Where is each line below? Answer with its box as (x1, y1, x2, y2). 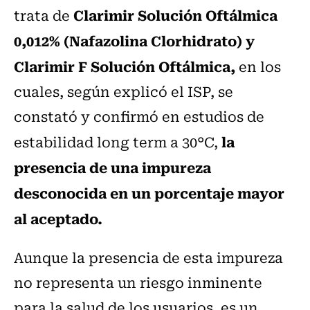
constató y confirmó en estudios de (14, 105, 264, 127)
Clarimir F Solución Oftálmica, (14, 55, 235, 77)
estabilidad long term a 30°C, (14, 131, 221, 153)
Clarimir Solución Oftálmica (73, 3, 277, 26)
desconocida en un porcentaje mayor (14, 181, 284, 204)
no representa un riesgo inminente (14, 271, 262, 293)
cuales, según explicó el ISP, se (14, 80, 233, 102)
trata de (14, 4, 73, 26)
